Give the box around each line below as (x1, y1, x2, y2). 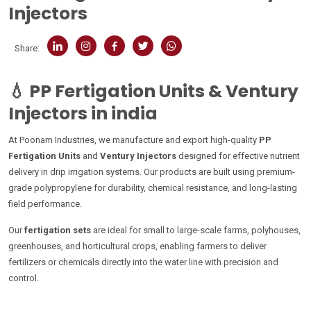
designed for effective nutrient (176, 151, 300, 161)
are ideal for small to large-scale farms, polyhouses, (91, 225, 301, 235)
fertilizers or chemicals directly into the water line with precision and (8, 257, 278, 267)
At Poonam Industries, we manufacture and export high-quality (8, 135, 259, 145)
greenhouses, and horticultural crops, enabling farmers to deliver (8, 241, 267, 251)
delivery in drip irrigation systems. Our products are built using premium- (8, 167, 295, 177)
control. (8, 273, 39, 283)
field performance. (8, 199, 82, 209)
